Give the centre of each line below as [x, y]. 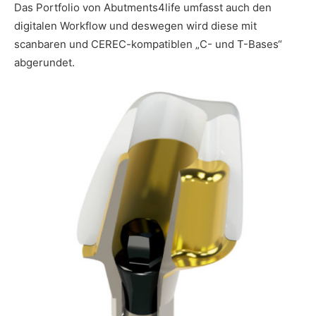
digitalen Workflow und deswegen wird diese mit [135, 25]
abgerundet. [44, 62]
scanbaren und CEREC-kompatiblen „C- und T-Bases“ [148, 44]
